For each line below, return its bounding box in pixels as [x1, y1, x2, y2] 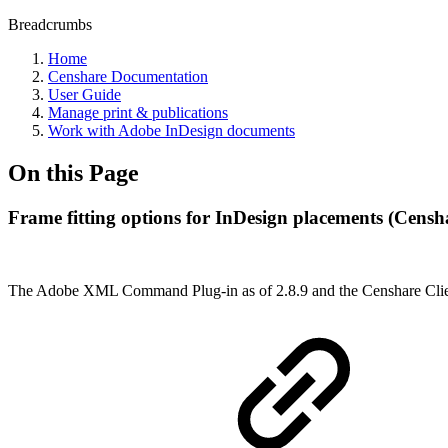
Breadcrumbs [8, 16, 92, 33]
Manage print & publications [48, 104, 228, 121]
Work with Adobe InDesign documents [48, 122, 295, 139]
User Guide [48, 86, 121, 103]
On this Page [8, 159, 139, 186]
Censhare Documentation [48, 68, 208, 85]
